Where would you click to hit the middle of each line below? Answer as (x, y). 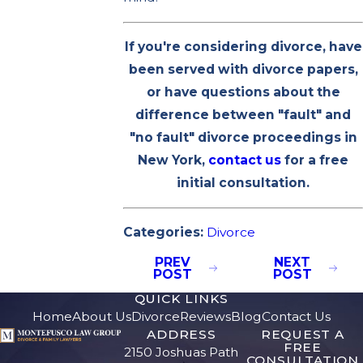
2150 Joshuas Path (181, 352)
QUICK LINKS (181, 298)
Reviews (205, 316)
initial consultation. (243, 183)
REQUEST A (302, 334)
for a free (315, 160)
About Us (102, 316)
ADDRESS (181, 334)
